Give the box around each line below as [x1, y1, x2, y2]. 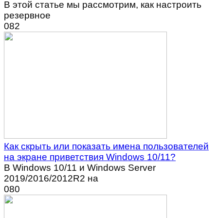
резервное [4, 10, 51, 20]
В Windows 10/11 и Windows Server [4, 162, 156, 173]
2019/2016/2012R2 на [4, 173, 98, 183]
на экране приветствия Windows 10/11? [4, 151, 176, 162]
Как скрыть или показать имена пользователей [4, 141, 209, 151]
